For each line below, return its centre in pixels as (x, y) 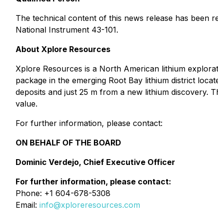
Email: (27, 205)
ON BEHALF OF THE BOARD (68, 143)
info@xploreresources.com (90, 205)
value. (27, 104)
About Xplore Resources (63, 49)
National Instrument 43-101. (67, 30)
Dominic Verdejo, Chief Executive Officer (95, 162)
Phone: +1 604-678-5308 (63, 193)
